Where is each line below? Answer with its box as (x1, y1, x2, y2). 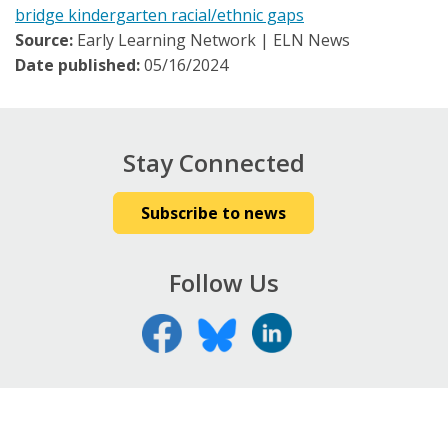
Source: (15, 29, 77, 52)
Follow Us (169, 266, 279, 300)
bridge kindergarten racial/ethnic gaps (15, 4, 304, 27)
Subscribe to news (141, 202, 287, 225)
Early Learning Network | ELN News (77, 29, 350, 52)
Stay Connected (122, 146, 305, 180)
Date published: (15, 54, 144, 77)
